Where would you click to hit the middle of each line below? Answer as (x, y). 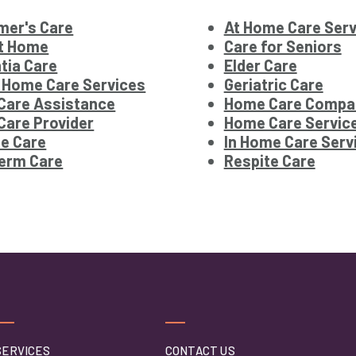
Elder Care (260, 66)
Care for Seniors (282, 46)
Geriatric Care (273, 85)
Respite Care (269, 161)
